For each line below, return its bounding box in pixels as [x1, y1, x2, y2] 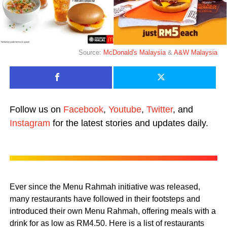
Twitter [146, 104, 173, 115]
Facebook [63, 104, 103, 115]
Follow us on [9, 104, 63, 115]
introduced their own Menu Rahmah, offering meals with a [9, 207, 216, 216]
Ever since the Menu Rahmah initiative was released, [9, 182, 200, 192]
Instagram [9, 118, 50, 129]
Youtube [108, 104, 141, 115]
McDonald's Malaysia [103, 49, 168, 57]
